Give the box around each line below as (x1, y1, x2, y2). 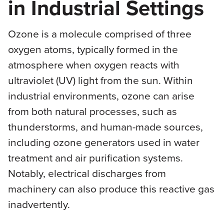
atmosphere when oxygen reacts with (7, 56, 179, 72)
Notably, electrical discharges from (7, 165, 166, 181)
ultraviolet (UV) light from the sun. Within (7, 72, 193, 88)
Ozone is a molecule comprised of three (7, 25, 191, 41)
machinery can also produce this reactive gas (7, 180, 214, 196)
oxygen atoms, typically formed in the (7, 41, 178, 57)
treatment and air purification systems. (7, 149, 183, 165)
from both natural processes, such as (7, 103, 177, 119)
